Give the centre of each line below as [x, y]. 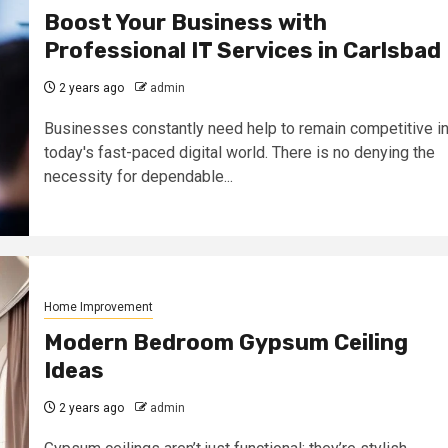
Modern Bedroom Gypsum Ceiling [225, 342]
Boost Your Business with [185, 22]
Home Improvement [98, 306]
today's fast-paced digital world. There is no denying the [239, 152]
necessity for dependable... [138, 176]
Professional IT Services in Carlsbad [242, 50]
